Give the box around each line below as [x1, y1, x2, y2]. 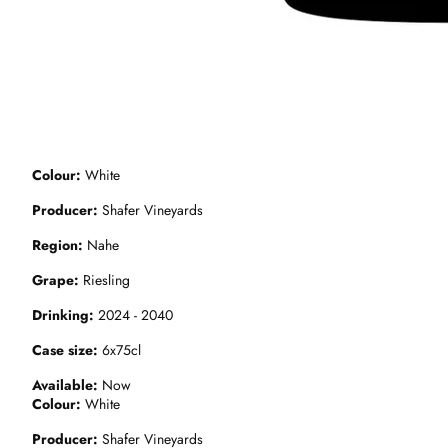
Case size [32, 340, 93, 360]
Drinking [32, 305, 89, 325]
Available [32, 375, 93, 395]
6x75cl [98, 340, 141, 360]
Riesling [79, 270, 130, 290]
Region [32, 235, 78, 255]
